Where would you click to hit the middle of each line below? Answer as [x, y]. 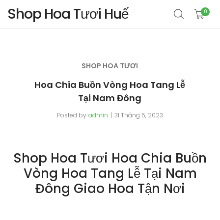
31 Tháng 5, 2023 [138, 115]
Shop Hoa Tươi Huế [68, 14]
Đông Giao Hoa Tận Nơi [110, 189]
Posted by [71, 115]
